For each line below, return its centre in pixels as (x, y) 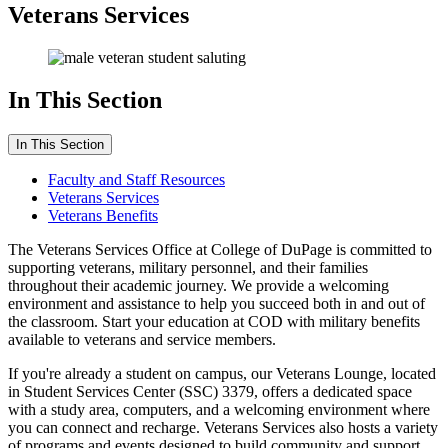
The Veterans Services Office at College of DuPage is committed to (220, 249)
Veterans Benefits (103, 215)
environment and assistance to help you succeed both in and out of (216, 303)
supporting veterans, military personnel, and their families (188, 267)
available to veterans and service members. (142, 339)
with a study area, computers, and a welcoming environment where (219, 409)
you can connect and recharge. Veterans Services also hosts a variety (223, 427)
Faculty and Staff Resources (136, 179)
